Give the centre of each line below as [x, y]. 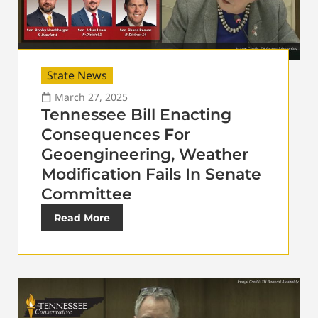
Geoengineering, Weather [145, 154]
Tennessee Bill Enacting [136, 114]
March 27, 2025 [91, 97]
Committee [87, 194]
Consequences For [116, 134]
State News [77, 75]
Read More [82, 218]
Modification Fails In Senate [151, 174]
